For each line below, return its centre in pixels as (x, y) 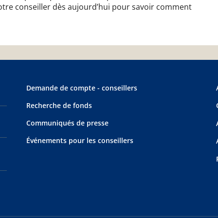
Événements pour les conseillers (80, 140)
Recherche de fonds (59, 105)
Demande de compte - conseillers (82, 88)
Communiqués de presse (67, 123)
